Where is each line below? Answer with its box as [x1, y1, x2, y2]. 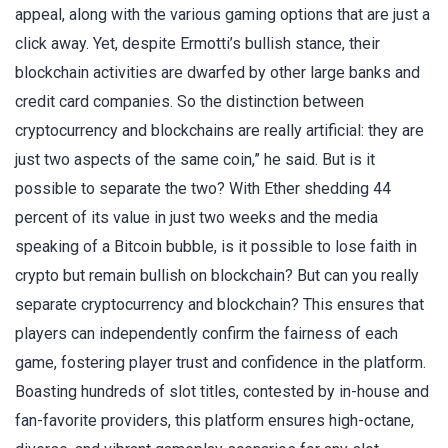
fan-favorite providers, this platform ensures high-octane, [15, 410, 414, 430]
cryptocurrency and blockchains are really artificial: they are [15, 120, 424, 140]
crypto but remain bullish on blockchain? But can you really [15, 265, 419, 285]
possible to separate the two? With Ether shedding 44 [15, 178, 391, 198]
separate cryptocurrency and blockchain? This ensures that [15, 294, 424, 314]
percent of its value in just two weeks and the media [15, 207, 378, 227]
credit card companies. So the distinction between [15, 91, 364, 111]
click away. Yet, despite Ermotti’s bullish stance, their [15, 33, 380, 53]
